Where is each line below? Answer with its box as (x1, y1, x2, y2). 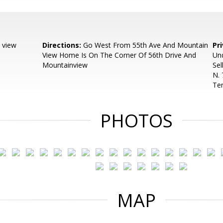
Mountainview (42, 60, 88, 70)
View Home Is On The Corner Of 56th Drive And (42, 50, 197, 60)
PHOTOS (100, 109, 173, 133)
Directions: (42, 40, 82, 50)
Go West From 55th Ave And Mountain (81, 40, 209, 50)
